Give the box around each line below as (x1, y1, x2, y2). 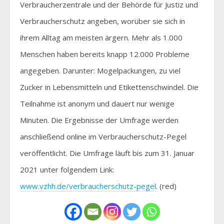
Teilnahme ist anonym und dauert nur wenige (20, 98, 174, 108)
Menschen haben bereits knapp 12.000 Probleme (20, 48, 189, 59)
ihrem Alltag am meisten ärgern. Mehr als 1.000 (20, 32, 182, 42)
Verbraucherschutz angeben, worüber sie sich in (20, 15, 185, 26)
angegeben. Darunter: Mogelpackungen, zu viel (20, 65, 180, 75)
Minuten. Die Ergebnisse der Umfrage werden (20, 114, 178, 125)
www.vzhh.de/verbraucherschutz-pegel (20, 180, 156, 191)
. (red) (156, 180, 176, 191)
